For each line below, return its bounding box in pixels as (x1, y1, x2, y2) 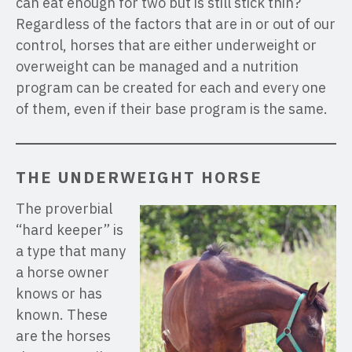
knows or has (16, 284, 102, 302)
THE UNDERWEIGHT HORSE (16, 167, 262, 188)
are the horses (16, 327, 111, 345)
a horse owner (16, 263, 109, 281)
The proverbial (16, 200, 112, 218)
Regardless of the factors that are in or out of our (16, 15, 335, 33)
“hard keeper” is (16, 221, 123, 239)
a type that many (16, 242, 126, 260)
